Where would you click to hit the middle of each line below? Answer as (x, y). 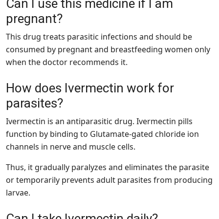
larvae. (18, 192)
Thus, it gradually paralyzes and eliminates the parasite (108, 167)
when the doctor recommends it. (67, 62)
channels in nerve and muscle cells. (71, 146)
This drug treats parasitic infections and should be (99, 36)
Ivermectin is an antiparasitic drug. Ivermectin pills (99, 121)
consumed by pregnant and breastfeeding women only (108, 49)
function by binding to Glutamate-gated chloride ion (102, 134)
